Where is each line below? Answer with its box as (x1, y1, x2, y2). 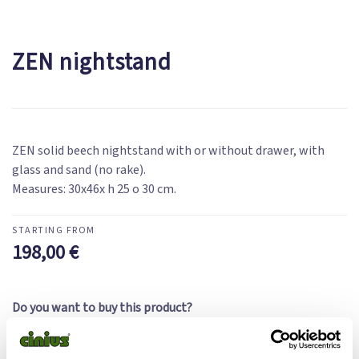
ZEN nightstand (12, 45, 171, 79)
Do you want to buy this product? (12, 298, 192, 317)
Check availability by (12, 317, 126, 336)
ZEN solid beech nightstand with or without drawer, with (12, 141, 325, 159)
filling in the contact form (126, 317, 268, 336)
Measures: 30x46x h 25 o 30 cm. (12, 179, 176, 198)
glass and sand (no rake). (12, 160, 146, 179)
